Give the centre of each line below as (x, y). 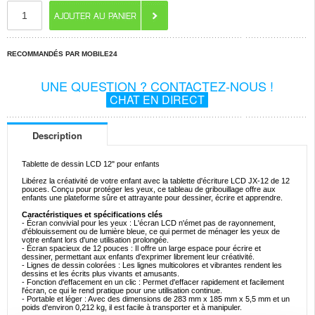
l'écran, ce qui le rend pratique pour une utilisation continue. (122, 290)
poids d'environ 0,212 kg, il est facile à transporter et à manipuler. (132, 307)
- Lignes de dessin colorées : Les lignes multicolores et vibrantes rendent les (152, 265)
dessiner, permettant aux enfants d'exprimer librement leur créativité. (138, 257)
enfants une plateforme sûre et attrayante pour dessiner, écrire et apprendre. (152, 198)
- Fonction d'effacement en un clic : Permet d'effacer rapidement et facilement (153, 282)
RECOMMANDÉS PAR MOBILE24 (62, 54)
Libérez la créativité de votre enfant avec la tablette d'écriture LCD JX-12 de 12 (156, 181)
